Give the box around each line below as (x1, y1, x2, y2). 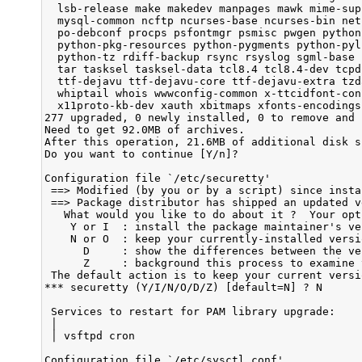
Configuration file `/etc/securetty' (44, 171, 271, 184)
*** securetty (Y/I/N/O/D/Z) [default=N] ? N (44, 280, 322, 293)
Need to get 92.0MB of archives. (44, 123, 245, 136)
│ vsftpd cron (44, 329, 135, 342)
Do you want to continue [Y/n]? (44, 147, 245, 160)
